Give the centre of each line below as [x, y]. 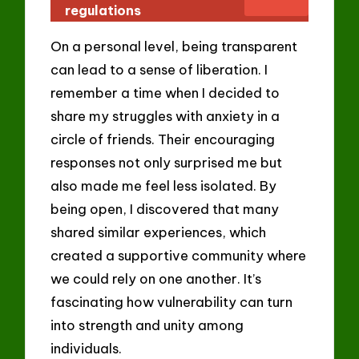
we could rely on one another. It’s [156, 279]
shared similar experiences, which [159, 232]
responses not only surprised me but [167, 163]
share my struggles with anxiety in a [165, 116]
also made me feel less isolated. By [164, 186]
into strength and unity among [147, 325]
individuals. [87, 349]
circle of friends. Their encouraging [163, 139]
